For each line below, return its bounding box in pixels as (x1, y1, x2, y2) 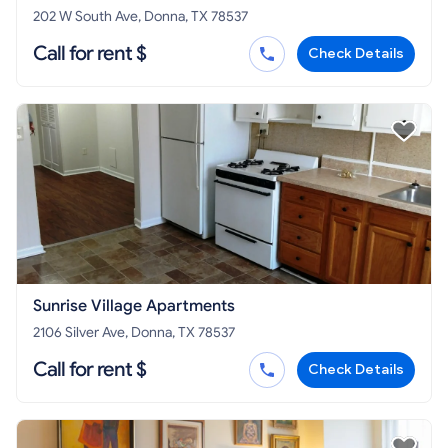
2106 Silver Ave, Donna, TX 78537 (33, 324, 235, 341)
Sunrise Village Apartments (33, 296, 235, 316)
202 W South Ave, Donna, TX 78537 (33, 8, 248, 25)
